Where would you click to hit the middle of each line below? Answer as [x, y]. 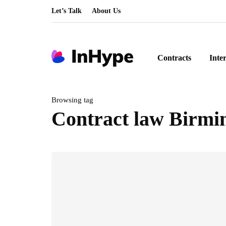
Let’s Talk [67, 11]
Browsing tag [72, 100]
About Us [106, 11]
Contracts [174, 58]
